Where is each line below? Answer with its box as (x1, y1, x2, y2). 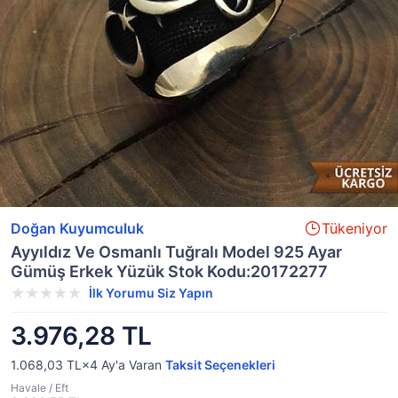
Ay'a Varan (98, 357, 165, 372)
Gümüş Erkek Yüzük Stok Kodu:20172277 (11, 262, 328, 281)
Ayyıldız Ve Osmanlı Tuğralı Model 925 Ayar (11, 243, 342, 261)
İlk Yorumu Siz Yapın (89, 285, 213, 300)
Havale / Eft (11, 381, 68, 394)
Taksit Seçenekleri (165, 357, 275, 372)
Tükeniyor (322, 219, 387, 237)
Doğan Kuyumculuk (11, 219, 144, 237)
